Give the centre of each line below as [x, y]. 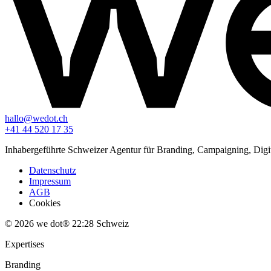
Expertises [24, 244]
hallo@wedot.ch [36, 118]
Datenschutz [53, 170]
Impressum [50, 181]
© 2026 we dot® [37, 223]
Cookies [45, 203]
